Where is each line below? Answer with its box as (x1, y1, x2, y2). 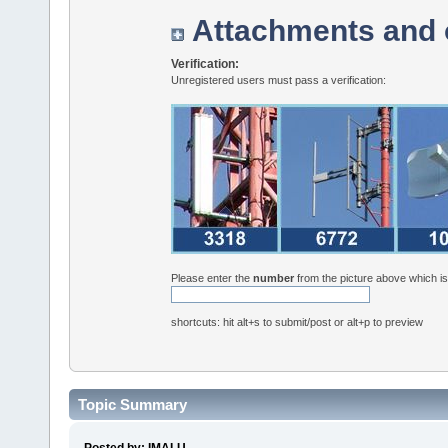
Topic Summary (78, 396, 187, 414)
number (253, 272, 295, 285)
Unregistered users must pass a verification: (171, 74, 387, 87)
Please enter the (171, 272, 254, 285)
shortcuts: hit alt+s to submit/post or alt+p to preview (171, 315, 424, 328)
